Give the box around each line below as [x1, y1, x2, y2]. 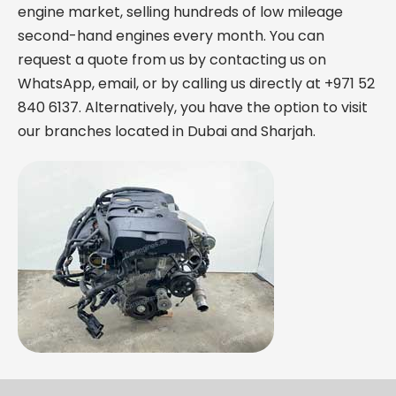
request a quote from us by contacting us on [18, 49, 326, 70]
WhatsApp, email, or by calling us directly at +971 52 [18, 72, 375, 94]
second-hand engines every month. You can [18, 25, 324, 46]
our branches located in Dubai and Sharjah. [18, 120, 316, 141]
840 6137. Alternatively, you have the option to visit [18, 96, 368, 118]
